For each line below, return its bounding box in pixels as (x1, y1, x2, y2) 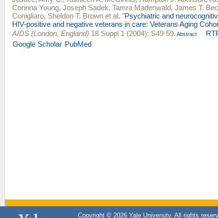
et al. (103, 11, 120, 20)
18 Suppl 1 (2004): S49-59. (89, 29, 176, 37)
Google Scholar (13, 39, 62, 48)
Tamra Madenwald (112, 3, 171, 12)
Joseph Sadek (63, 3, 109, 12)
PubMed (65, 39, 92, 48)
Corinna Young (12, 3, 59, 12)
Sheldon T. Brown (48, 11, 103, 20)
